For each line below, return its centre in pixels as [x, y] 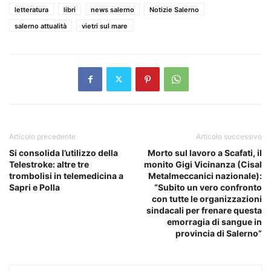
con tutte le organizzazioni [207, 198]
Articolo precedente [42, 136]
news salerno [113, 9]
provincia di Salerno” [219, 233]
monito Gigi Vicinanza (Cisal [203, 164]
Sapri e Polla [34, 187]
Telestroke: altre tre [49, 164]
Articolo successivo [229, 136]
